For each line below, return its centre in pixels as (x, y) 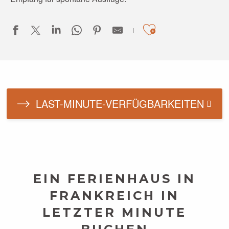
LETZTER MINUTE (114, 212)
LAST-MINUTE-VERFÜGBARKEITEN (120, 104)
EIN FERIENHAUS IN (114, 179)
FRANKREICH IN (114, 196)
